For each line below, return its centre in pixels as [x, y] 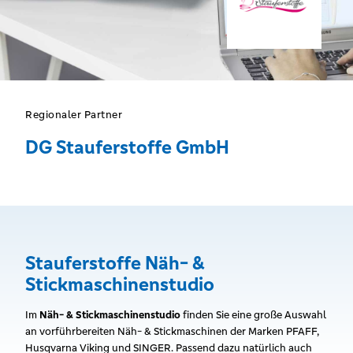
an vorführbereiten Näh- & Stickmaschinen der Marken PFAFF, [172, 331]
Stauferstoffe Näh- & [115, 263]
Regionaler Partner [74, 115]
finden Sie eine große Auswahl [253, 315]
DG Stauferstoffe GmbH [127, 147]
